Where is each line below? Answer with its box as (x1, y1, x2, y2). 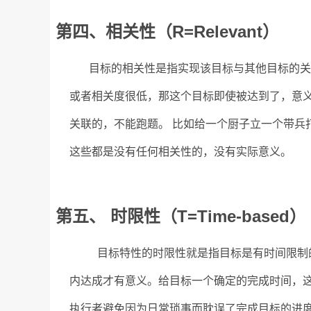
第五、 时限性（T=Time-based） (56, 207, 307, 226)
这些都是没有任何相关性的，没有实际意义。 (69, 146, 292, 158)
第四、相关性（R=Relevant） (56, 22, 280, 41)
